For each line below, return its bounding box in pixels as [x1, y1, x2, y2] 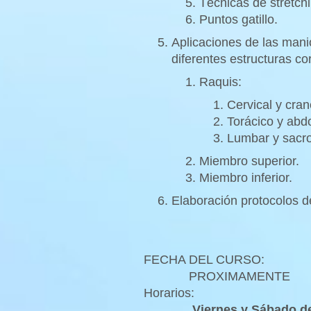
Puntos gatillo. [199, 12, 278, 26]
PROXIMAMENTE [144, 269, 290, 284]
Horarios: [144, 286, 194, 301]
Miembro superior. [199, 154, 299, 169]
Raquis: [199, 74, 242, 89]
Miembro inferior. [199, 171, 292, 185]
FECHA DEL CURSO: [144, 253, 264, 267]
